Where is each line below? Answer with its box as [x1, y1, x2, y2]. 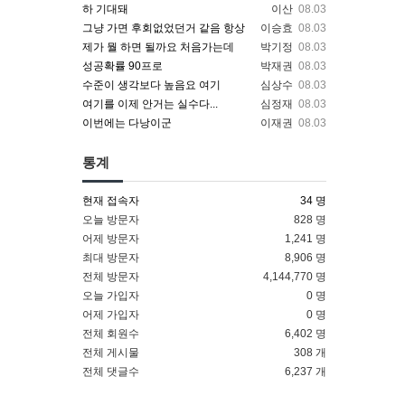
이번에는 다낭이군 [82, 117, 172, 129]
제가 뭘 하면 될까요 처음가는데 [82, 41, 234, 53]
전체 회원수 [82, 327, 139, 340]
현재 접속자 [82, 194, 139, 207]
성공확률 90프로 [82, 60, 163, 72]
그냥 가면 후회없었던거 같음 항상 [82, 22, 245, 34]
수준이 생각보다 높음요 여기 [82, 79, 221, 91]
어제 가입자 [82, 308, 139, 321]
